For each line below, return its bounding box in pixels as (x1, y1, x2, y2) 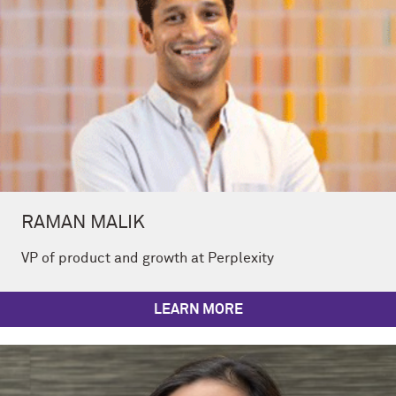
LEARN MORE (153, 302, 243, 317)
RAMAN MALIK (21, 213, 145, 232)
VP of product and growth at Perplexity (21, 250, 274, 265)
